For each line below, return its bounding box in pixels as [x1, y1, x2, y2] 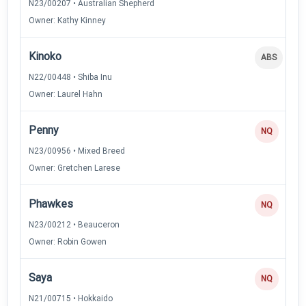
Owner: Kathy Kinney [29, 15, 106, 25]
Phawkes [29, 197, 73, 210]
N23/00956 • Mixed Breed [29, 145, 125, 156]
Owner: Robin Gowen [29, 236, 107, 247]
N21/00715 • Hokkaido [29, 293, 113, 303]
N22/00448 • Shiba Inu [29, 72, 112, 82]
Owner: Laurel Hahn [29, 89, 102, 99]
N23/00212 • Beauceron [29, 219, 120, 229]
